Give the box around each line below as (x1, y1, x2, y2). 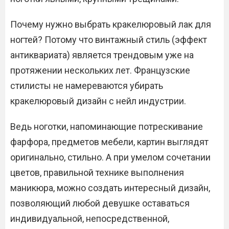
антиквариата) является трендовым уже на (10, 50, 194, 61)
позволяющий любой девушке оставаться (10, 198, 190, 209)
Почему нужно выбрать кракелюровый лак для (10, 19, 211, 30)
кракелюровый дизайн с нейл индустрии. (10, 96, 186, 107)
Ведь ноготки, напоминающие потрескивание (10, 121, 203, 132)
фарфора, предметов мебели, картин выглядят (10, 136, 209, 148)
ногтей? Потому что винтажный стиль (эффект (10, 34, 207, 45)
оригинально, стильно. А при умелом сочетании (10, 152, 211, 163)
